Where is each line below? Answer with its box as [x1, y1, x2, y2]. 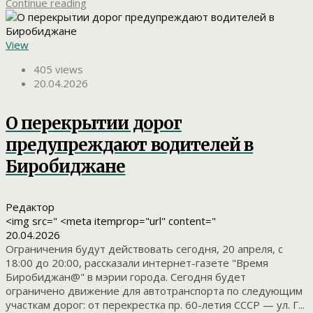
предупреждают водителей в [6, 133, 253, 156]
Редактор [6, 199, 54, 214]
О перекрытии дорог [6, 112, 182, 134]
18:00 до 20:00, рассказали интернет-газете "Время [6, 255, 268, 270]
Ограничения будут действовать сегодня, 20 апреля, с [6, 241, 283, 256]
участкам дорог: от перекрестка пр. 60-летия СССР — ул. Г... [6, 297, 305, 312]
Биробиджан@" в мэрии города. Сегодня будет [6, 269, 246, 284]
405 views [34, 61, 83, 76]
